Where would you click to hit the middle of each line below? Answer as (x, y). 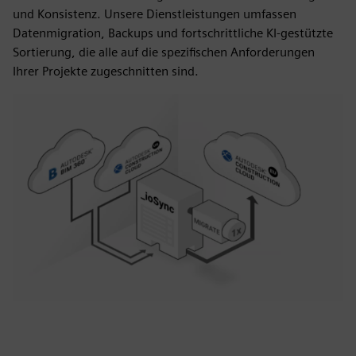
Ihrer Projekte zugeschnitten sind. (106, 71)
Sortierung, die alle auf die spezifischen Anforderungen (164, 52)
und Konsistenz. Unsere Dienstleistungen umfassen (155, 14)
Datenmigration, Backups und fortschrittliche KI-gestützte (173, 33)
